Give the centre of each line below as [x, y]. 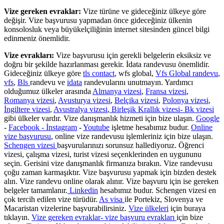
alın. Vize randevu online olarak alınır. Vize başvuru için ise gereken [111, 181]
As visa [112, 199]
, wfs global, [135, 73]
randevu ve [48, 82]
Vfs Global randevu [187, 73]
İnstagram [61, 127]
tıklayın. [18, 217]
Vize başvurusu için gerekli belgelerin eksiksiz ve [132, 55]
